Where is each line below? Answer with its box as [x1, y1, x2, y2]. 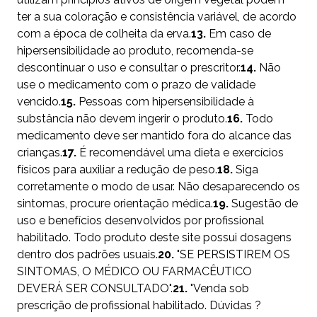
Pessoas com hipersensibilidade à [76, 95, 254, 109]
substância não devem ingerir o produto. [17, 112, 227, 126]
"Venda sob [188, 282, 249, 296]
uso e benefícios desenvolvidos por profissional [17, 214, 264, 228]
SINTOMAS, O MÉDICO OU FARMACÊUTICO [17, 265, 252, 279]
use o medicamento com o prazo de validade [17, 78, 255, 92]
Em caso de [206, 27, 271, 41]
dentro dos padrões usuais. [17, 248, 158, 262]
